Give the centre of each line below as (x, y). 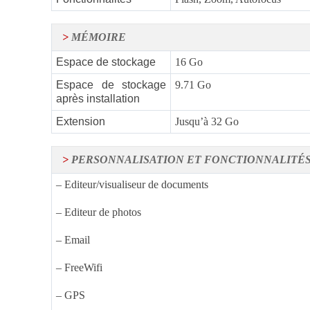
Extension (81, 122)
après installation (98, 99)
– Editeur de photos (99, 212)
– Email (73, 240)
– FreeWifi (79, 268)
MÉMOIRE (97, 37)
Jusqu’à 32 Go (207, 122)
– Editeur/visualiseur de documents (132, 185)
